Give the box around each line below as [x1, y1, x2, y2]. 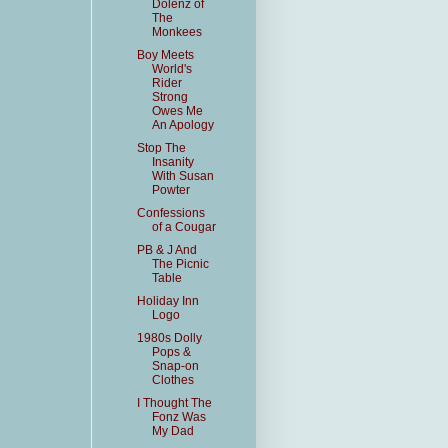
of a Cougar [151, 220, 216, 234]
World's [151, 62, 192, 76]
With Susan [151, 169, 214, 183]
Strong [151, 90, 188, 104]
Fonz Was [151, 410, 206, 424]
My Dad [151, 424, 194, 438]
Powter [151, 183, 190, 197]
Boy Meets [136, 48, 194, 62]
